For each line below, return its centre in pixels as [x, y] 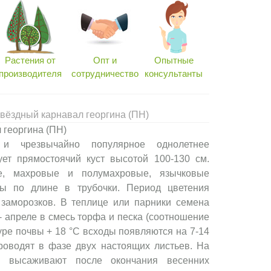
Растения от [30, 60]
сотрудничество [105, 73]
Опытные [174, 60]
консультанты [174, 73]
